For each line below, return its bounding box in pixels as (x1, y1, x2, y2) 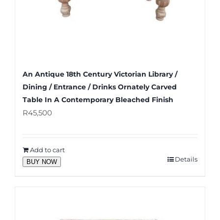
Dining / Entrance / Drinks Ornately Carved (23, 82, 177, 92)
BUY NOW (27, 158, 57, 166)
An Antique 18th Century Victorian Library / (23, 70, 177, 79)
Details (175, 155, 197, 164)
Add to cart (30, 146, 65, 154)
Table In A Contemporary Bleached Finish (23, 95, 173, 105)
